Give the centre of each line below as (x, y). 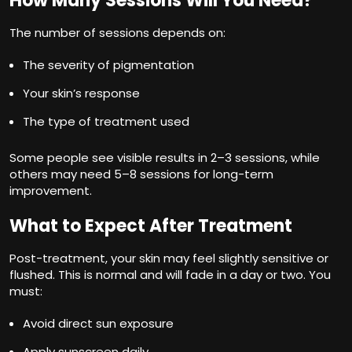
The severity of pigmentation (108, 64)
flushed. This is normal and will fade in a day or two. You (170, 274)
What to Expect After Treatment (151, 225)
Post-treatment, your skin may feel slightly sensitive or (169, 258)
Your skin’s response (81, 93)
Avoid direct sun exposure (98, 323)
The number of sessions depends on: (117, 32)
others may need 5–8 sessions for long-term (141, 174)
